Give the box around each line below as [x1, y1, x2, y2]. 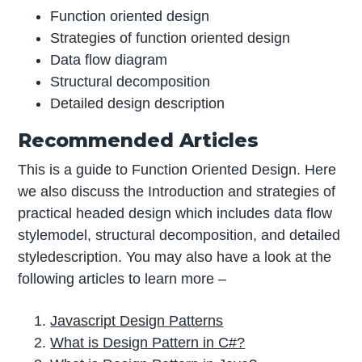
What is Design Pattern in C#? [50, 334, 246, 351]
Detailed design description [50, 95, 225, 112]
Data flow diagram [50, 51, 168, 68]
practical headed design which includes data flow [18, 204, 333, 221]
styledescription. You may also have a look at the [18, 248, 332, 265]
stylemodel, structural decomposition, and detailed [18, 226, 341, 243]
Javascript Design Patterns [50, 312, 224, 329]
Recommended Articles [18, 128, 259, 152]
